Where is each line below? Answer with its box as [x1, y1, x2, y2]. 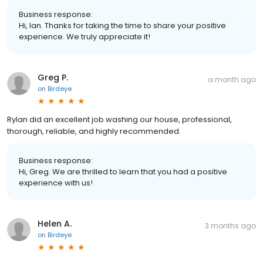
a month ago [208, 74, 256, 85]
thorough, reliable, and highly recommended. [7, 125, 181, 137]
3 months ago [205, 220, 256, 231]
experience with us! [19, 177, 93, 188]
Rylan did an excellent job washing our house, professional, [7, 113, 232, 125]
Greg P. [38, 71, 68, 83]
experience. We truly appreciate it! [19, 31, 150, 42]
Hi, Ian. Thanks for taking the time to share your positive [19, 19, 226, 31]
